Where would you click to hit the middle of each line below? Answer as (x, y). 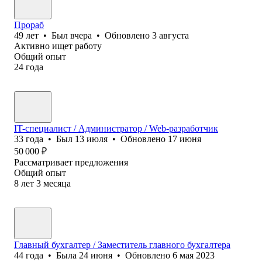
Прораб (29, 25)
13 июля (91, 139)
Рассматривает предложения (71, 162)
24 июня (96, 255)
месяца (57, 183)
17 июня (185, 139)
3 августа (170, 35)
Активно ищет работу (58, 46)
